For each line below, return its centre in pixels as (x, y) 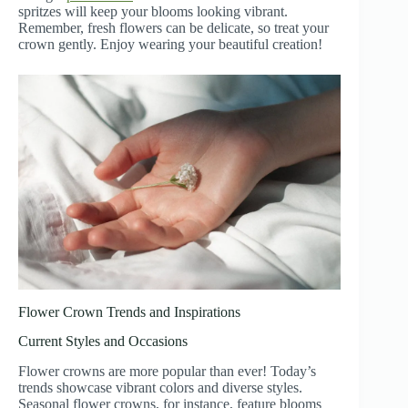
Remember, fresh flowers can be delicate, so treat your (173, 28)
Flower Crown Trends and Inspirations (129, 311)
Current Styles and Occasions (103, 342)
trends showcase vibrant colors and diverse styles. (160, 388)
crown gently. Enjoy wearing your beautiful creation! (170, 45)
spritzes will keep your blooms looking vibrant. (153, 12)
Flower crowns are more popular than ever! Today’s (167, 372)
